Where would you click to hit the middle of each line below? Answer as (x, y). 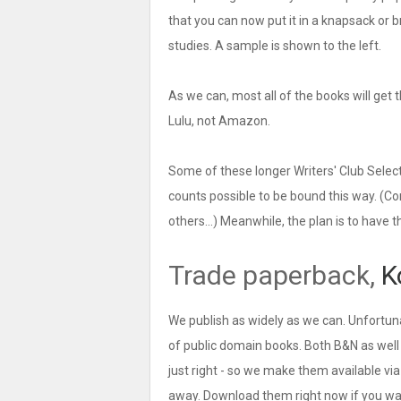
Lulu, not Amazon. (219, 121)
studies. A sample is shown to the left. (275, 46)
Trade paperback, (275, 275)
